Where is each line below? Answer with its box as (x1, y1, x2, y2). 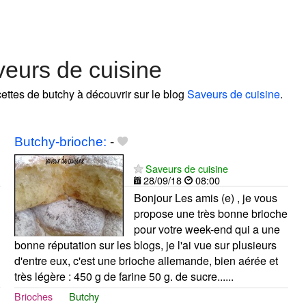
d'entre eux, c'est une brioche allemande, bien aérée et (14, 252, 278, 268)
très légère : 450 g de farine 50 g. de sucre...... (14, 268, 234, 284)
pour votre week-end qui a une (133, 221, 280, 237)
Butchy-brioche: (14, 134, 107, 149)
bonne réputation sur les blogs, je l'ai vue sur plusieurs (14, 236, 277, 253)
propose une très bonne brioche (133, 205, 288, 221)
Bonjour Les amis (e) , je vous (133, 189, 277, 206)
